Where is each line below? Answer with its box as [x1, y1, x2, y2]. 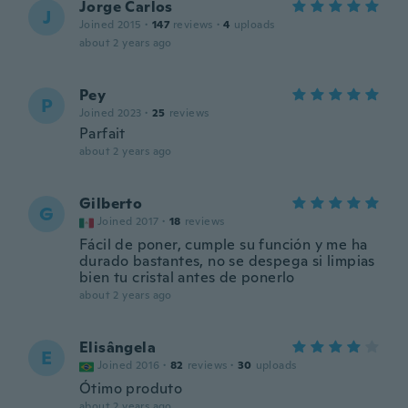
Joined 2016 [97, 358, 160, 372]
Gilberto [79, 194, 143, 213]
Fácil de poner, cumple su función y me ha [79, 235, 368, 254]
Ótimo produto [79, 379, 183, 398]
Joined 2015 [79, 17, 142, 32]
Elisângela [79, 338, 156, 357]
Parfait [79, 124, 126, 143]
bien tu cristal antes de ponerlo [79, 268, 295, 287]
